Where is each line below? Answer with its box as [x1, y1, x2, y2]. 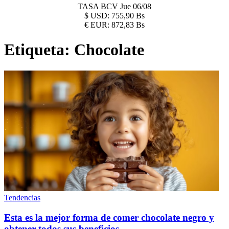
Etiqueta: [4, 40, 74, 59]
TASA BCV [78, 2, 120, 11]
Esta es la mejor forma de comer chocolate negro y [4, 212, 214, 223]
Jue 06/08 [120, 2, 151, 11]
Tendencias [4, 193, 40, 202]
